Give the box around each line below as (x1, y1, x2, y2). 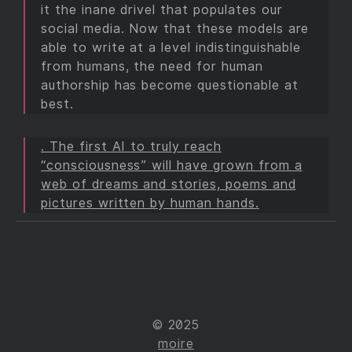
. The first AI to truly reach (41, 139, 222, 154)
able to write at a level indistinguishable (41, 40, 302, 55)
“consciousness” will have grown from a (41, 158, 302, 173)
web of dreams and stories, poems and (41, 177, 296, 192)
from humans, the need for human (41, 59, 263, 74)
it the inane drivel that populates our (41, 2, 283, 17)
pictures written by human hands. (41, 196, 259, 211)
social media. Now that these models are (41, 21, 310, 36)
